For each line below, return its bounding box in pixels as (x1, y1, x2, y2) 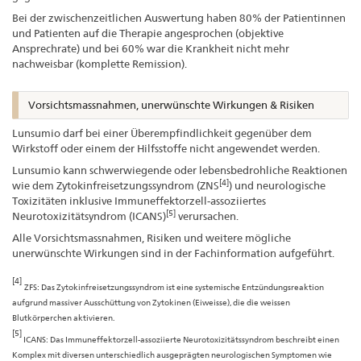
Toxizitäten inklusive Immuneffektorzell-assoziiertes (12, 193, 266, 207)
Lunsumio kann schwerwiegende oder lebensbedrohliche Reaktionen (12, 163, 347, 176)
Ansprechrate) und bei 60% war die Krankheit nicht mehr (12, 42, 289, 56)
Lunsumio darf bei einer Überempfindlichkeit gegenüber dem (12, 126, 312, 139)
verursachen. (176, 209, 239, 222)
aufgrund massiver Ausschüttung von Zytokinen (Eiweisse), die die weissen (12, 297, 290, 307)
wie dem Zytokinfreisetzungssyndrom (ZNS (12, 178, 219, 192)
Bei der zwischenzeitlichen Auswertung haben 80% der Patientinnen (12, 11, 346, 25)
